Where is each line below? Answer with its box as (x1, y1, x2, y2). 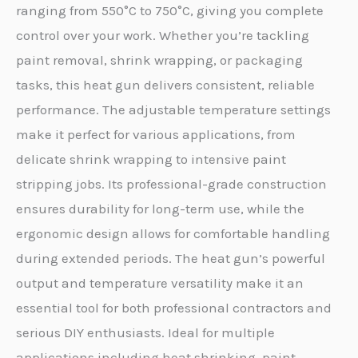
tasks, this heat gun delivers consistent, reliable (16, 76, 315, 93)
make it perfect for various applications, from (16, 125, 296, 142)
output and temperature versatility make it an (16, 274, 304, 291)
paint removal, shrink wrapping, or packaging (16, 51, 303, 68)
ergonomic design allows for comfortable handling (16, 225, 330, 241)
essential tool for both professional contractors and (16, 299, 332, 316)
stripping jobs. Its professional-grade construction (16, 175, 327, 192)
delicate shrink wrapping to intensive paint (16, 150, 286, 167)
